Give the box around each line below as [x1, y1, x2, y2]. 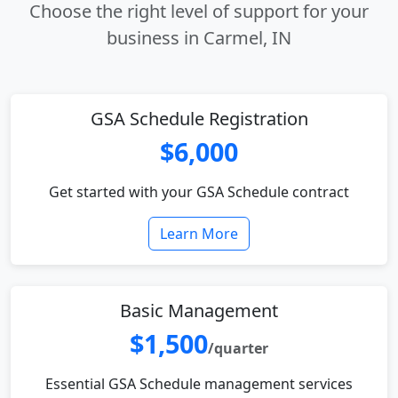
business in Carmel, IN [107, 26, 291, 50]
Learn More [160, 224, 238, 243]
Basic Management [120, 298, 278, 322]
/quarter [208, 338, 268, 358]
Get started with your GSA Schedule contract [49, 182, 349, 202]
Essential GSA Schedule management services [45, 374, 353, 394]
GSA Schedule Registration [90, 107, 308, 131]
